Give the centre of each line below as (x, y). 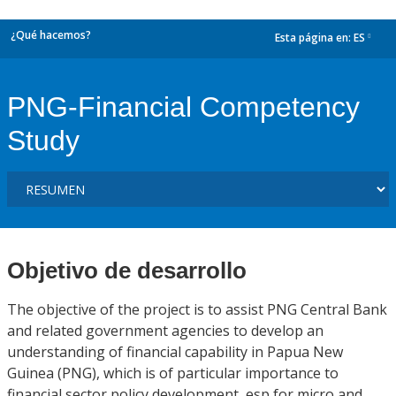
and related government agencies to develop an (165, 331)
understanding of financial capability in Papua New (175, 352)
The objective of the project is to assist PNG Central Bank (197, 309)
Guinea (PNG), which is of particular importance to (173, 373)
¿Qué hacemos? (51, 35)
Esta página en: (314, 38)
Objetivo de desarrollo (127, 270)
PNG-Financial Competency (183, 107)
